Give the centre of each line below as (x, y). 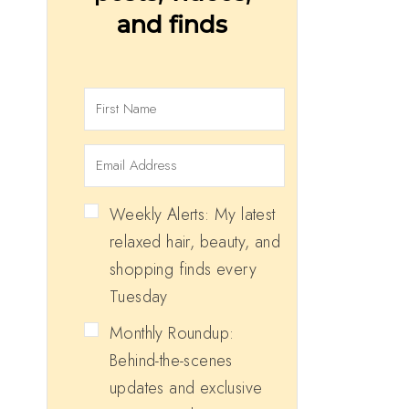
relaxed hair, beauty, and (195, 241)
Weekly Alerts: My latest (193, 214)
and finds (172, 24)
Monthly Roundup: (172, 333)
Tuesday (139, 296)
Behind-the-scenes (171, 360)
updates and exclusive (186, 388)
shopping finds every (183, 269)
